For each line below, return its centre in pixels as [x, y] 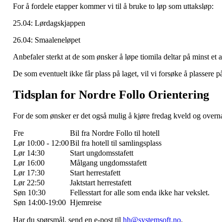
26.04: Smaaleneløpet [47, 40]
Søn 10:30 [29, 193]
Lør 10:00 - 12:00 [41, 143]
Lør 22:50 [29, 183]
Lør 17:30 [29, 173]
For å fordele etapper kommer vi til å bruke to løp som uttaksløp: [113, 6]
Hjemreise [86, 203]
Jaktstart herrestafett [101, 183]
